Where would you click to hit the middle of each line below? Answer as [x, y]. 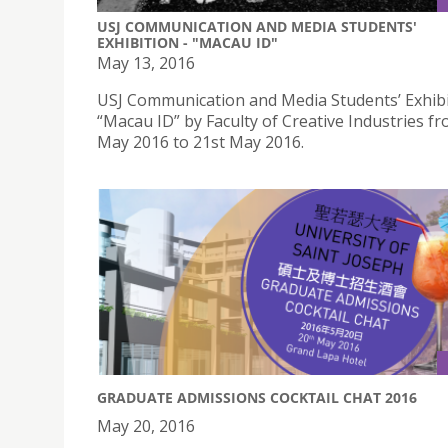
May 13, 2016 [146, 63]
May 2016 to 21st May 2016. [200, 142]
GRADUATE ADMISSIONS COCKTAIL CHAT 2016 [257, 397]
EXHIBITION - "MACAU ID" [187, 43]
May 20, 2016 [146, 425]
